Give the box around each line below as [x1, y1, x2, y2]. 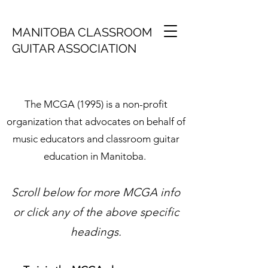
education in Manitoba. [43, 150, 148, 162]
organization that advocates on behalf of [6, 115, 185, 127]
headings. [70, 225, 121, 239]
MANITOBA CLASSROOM [12, 25, 153, 39]
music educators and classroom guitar [12, 133, 179, 145]
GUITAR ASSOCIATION [12, 41, 136, 56]
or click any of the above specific [13, 205, 179, 219]
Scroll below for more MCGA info [11, 185, 180, 199]
